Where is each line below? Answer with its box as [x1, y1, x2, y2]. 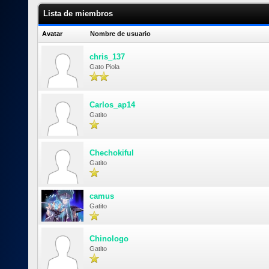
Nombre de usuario [90, 30, 151, 37]
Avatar [42, 30, 62, 37]
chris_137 [89, 52, 125, 61]
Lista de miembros [43, 9, 113, 18]
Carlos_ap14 [89, 100, 135, 109]
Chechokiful [89, 148, 134, 157]
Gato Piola [89, 63, 119, 70]
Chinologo [89, 234, 128, 243]
